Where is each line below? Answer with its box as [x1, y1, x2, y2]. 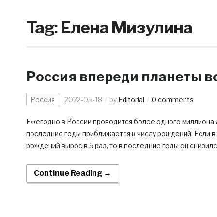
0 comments [151, 95, 194, 104]
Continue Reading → [33, 169, 111, 178]
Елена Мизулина [60, 17, 192, 37]
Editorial [118, 95, 144, 104]
